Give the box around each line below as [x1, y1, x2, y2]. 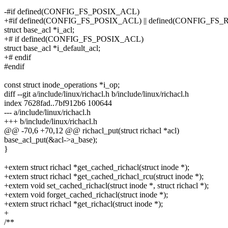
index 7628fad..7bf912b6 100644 [4, 99, 112, 108]
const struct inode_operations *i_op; [4, 80, 120, 90]
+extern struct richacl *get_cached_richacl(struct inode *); [4, 163, 189, 172]
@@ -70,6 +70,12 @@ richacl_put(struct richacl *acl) [4, 126, 179, 135]
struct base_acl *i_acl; [4, 25, 74, 35]
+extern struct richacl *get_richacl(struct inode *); [4, 199, 163, 209]
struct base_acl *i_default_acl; [4, 44, 100, 53]
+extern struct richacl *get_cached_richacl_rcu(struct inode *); [4, 172, 204, 181]
